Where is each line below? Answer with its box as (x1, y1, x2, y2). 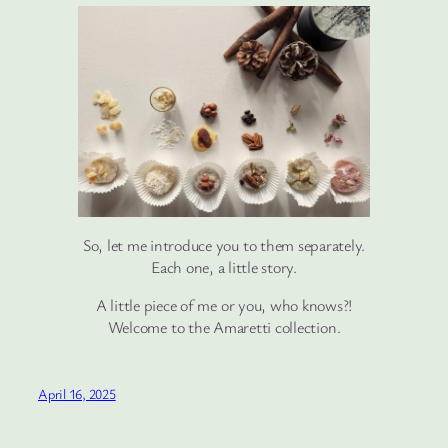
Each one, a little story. (151, 255, 297, 278)
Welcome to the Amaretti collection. (107, 315, 341, 338)
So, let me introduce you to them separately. (82, 233, 366, 256)
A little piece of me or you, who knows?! (95, 293, 353, 316)
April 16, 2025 (38, 384, 116, 404)
